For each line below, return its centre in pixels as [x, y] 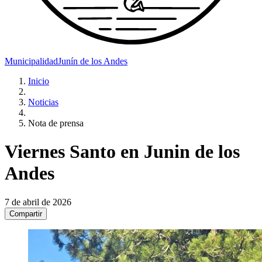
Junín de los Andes [93, 61]
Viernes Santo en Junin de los [122, 152]
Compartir [26, 213]
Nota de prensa [56, 123]
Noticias [43, 102]
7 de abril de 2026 [38, 202]
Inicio [39, 81]
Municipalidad [31, 61]
